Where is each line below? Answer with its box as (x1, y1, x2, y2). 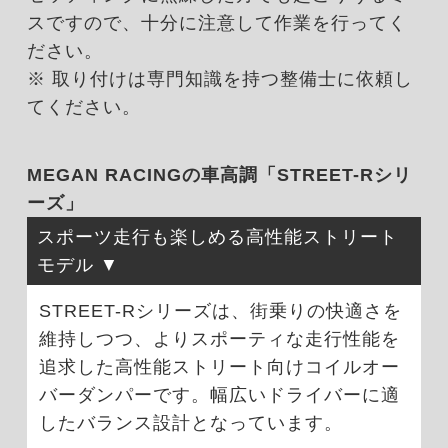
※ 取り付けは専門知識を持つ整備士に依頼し (26, 69, 413, 90)
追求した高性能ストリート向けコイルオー (38, 357, 400, 378)
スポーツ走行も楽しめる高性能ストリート (36, 227, 398, 248)
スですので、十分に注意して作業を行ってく (26, 13, 407, 34)
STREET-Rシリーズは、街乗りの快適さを (38, 301, 402, 322)
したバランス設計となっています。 (38, 413, 343, 434)
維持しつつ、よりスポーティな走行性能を (38, 329, 400, 350)
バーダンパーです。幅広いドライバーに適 (38, 385, 400, 406)
